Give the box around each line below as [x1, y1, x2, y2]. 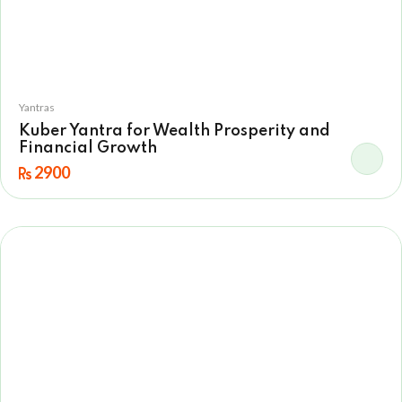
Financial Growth [19, 140, 157, 156]
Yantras [19, 100, 55, 114]
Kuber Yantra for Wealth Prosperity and [19, 123, 330, 139]
